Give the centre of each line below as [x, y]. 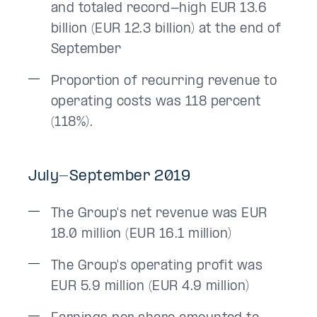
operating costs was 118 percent [156, 102]
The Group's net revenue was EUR [159, 214]
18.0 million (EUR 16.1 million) [142, 234]
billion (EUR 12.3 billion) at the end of [166, 29]
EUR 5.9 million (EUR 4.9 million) [150, 287]
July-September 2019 [110, 177]
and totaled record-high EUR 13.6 [159, 8]
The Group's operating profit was [157, 266]
